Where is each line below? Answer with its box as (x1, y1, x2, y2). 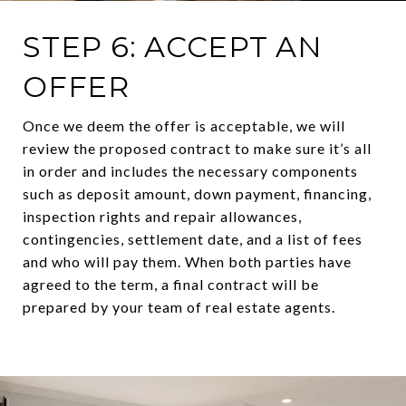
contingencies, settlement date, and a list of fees (23, 230, 362, 248)
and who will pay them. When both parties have (23, 253, 352, 271)
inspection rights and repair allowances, (23, 208, 302, 226)
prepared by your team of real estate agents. (23, 298, 335, 316)
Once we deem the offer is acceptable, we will (23, 117, 345, 135)
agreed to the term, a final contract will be (23, 275, 319, 294)
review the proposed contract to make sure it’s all (23, 140, 372, 158)
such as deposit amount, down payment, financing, (23, 185, 372, 203)
